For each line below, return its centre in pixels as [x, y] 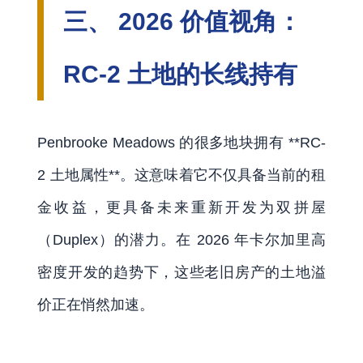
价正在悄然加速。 [96, 304]
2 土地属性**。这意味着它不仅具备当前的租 [181, 175]
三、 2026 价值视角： [183, 21]
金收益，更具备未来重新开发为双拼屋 [181, 207]
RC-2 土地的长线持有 [181, 74]
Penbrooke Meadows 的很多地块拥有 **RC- [181, 142]
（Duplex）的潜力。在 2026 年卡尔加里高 [181, 239]
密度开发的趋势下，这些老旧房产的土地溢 [181, 272]
